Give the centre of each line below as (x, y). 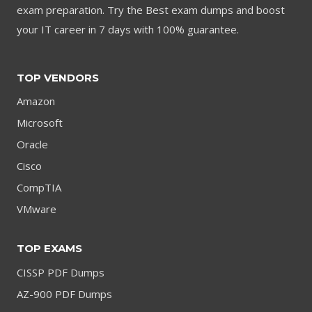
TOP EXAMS (49, 248)
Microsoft (40, 123)
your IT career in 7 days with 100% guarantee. (128, 29)
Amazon (36, 101)
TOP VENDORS (58, 77)
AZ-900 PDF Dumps (64, 294)
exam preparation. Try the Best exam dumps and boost (151, 9)
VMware (37, 209)
